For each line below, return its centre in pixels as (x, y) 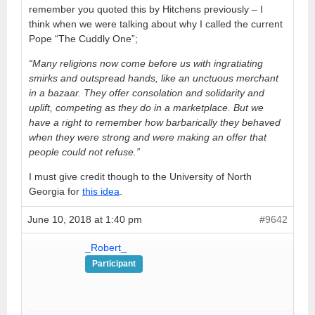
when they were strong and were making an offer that (148, 137)
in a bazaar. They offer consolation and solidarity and (147, 92)
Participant (114, 263)
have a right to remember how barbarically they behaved (155, 122)
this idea (101, 191)
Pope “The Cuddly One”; (83, 38)
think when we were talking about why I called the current (156, 24)
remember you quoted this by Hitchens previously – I (146, 9)
